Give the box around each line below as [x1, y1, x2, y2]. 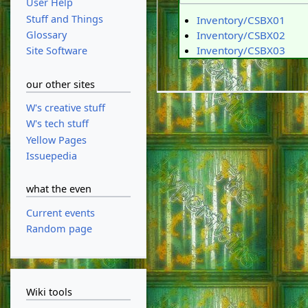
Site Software [25, 44, 87, 58]
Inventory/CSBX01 [196, 13, 285, 27]
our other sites [25, 77, 95, 91]
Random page [25, 222, 92, 236]
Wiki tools [25, 285, 72, 299]
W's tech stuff [25, 117, 89, 131]
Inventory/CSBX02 [196, 28, 285, 43]
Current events [25, 206, 95, 219]
